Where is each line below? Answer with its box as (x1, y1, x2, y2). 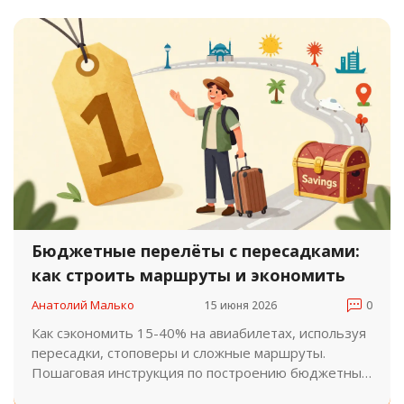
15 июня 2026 (205, 297, 277, 313)
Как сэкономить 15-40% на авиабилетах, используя (32, 324, 366, 343)
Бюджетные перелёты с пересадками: (32, 240, 360, 262)
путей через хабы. (32, 383, 151, 402)
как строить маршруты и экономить (32, 264, 345, 287)
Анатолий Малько (32, 297, 134, 314)
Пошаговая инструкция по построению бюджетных (32, 363, 369, 382)
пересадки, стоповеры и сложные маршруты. (32, 344, 326, 363)
